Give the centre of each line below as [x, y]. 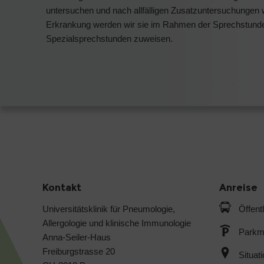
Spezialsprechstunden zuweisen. [109, 38]
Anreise [238, 187]
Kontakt [62, 187]
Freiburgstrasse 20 [79, 251]
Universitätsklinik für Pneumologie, [109, 209]
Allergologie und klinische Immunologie [117, 223]
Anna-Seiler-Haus [77, 237]
